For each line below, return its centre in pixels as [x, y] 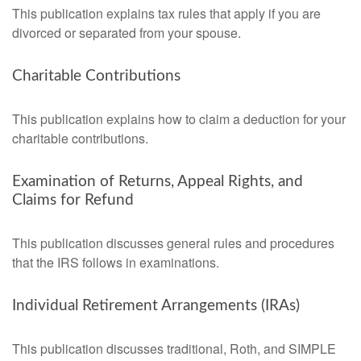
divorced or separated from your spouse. [127, 33]
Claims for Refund [73, 200]
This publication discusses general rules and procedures [173, 243]
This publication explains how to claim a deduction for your [179, 119]
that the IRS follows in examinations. [116, 262]
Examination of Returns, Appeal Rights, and [158, 182]
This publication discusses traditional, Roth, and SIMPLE [174, 349]
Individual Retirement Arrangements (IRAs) [156, 306]
